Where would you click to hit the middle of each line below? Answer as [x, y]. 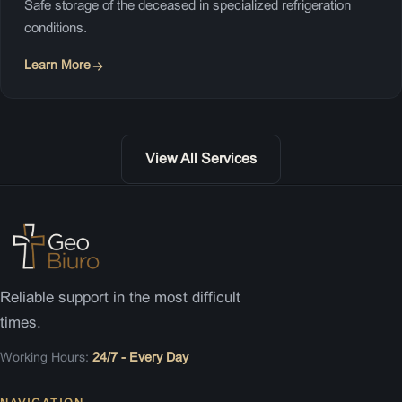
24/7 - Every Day [140, 358]
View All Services [201, 159]
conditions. [55, 28]
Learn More [57, 66]
